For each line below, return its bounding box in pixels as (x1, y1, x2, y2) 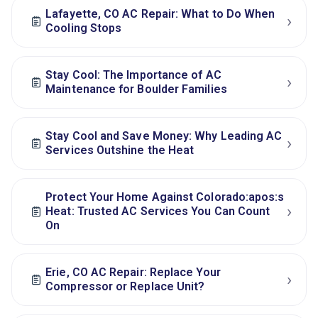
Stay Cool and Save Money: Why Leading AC (45, 129, 283, 143)
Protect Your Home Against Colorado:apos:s (45, 190, 285, 204)
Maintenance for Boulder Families (45, 82, 227, 97)
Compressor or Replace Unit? (45, 280, 205, 294)
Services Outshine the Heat (45, 143, 194, 158)
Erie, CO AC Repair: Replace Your (45, 265, 221, 280)
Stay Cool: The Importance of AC (45, 68, 221, 82)
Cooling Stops (45, 21, 122, 35)
